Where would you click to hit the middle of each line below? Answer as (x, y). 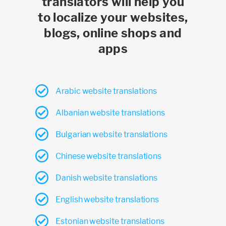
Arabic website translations (106, 91)
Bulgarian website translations (112, 134)
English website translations (107, 199)
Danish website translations (107, 178)
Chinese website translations (109, 156)
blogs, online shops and (113, 33)
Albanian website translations (110, 112)
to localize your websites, (113, 17)
